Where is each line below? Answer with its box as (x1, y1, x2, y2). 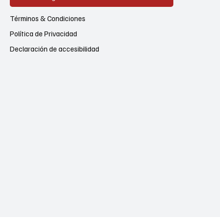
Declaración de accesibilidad (10, 44, 99, 53)
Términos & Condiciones (10, 13, 85, 23)
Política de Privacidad (10, 28, 77, 38)
